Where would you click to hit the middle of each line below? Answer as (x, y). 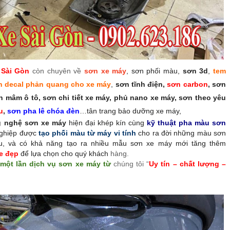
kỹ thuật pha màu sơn (186, 122)
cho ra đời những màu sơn (181, 133)
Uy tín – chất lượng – (188, 164)
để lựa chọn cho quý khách (65, 153)
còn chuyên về (57, 71)
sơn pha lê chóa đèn (44, 111)
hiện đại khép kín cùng (106, 122)
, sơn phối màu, (153, 71)
